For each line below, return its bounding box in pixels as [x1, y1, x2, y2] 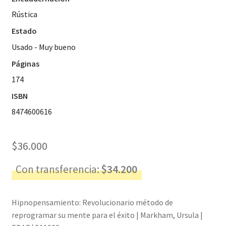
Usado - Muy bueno [11, 41, 76, 52]
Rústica [11, 9, 37, 20]
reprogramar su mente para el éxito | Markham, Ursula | [11, 210, 203, 220]
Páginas [11, 58, 39, 69]
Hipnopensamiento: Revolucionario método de [11, 197, 173, 208]
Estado [11, 26, 37, 36]
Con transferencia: [16, 162, 102, 176]
